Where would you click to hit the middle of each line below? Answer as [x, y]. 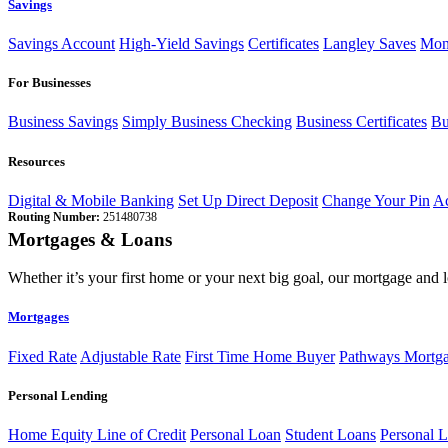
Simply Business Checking [207, 122]
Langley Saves [369, 44]
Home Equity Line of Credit [97, 434]
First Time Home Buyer [260, 356]
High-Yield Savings [181, 44]
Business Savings [63, 122]
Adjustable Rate [130, 356]
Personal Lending [58, 395]
